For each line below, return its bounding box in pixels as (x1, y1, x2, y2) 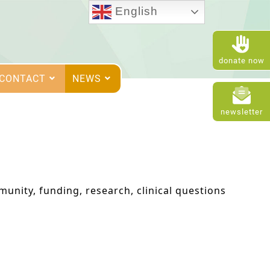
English (111, 4, 159, 17)
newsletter (220, 107, 263, 116)
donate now (218, 56, 265, 65)
